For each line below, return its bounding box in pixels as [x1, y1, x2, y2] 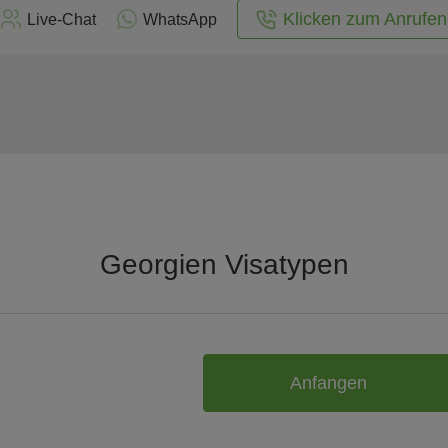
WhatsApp [142, 10, 217, 28]
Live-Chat [26, 10, 96, 28]
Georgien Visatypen [99, 249, 349, 280]
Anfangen [289, 372, 367, 393]
